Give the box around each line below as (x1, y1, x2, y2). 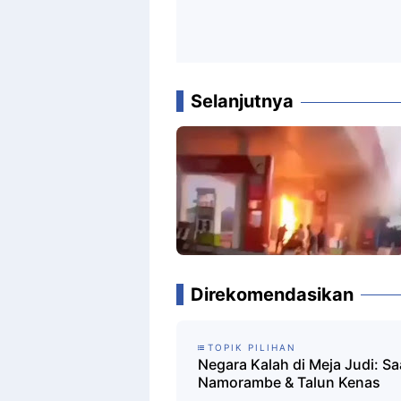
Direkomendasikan (191, 283, 354, 305)
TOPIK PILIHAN (208, 341, 296, 353)
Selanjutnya (191, 90, 294, 112)
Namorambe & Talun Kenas (198, 372, 380, 391)
